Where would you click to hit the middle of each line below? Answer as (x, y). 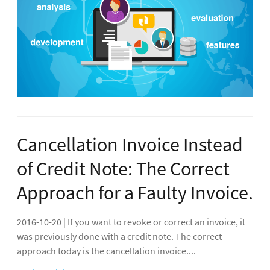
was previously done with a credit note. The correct (119, 236)
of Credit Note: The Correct (123, 168)
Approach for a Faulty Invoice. (135, 193)
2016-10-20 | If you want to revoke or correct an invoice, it (131, 221)
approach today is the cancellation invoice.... (106, 250)
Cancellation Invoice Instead (130, 144)
